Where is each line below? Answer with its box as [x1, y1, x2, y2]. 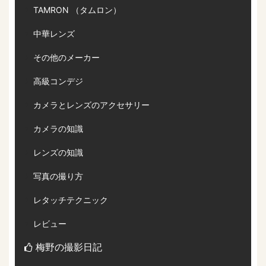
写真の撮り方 [33, 171, 83, 182]
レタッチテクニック [33, 195, 108, 205]
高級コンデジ [33, 76, 83, 87]
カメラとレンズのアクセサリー [33, 100, 150, 110]
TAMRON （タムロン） [33, 5, 121, 15]
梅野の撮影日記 [36, 241, 102, 254]
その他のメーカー [33, 52, 100, 63]
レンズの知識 [33, 147, 83, 158]
